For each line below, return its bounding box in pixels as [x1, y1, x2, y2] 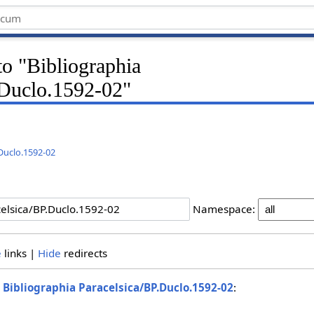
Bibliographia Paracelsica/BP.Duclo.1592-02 [3, 280, 234, 295]
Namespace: [193, 202, 255, 217]
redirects [60, 245, 107, 260]
